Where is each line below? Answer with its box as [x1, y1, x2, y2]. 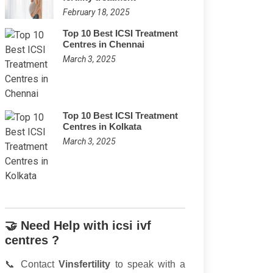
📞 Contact [5, 259, 59, 269]
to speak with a [110, 259, 186, 269]
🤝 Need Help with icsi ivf [5, 219, 151, 232]
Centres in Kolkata [63, 121, 141, 132]
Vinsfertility [58, 259, 111, 269]
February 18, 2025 [63, 7, 130, 17]
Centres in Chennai [63, 39, 144, 49]
